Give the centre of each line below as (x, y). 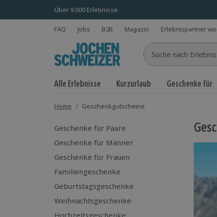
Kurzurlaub (134, 84)
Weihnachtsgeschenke (93, 201)
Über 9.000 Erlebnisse (86, 9)
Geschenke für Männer (94, 142)
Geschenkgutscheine (113, 106)
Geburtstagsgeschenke (94, 186)
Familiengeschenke (87, 171)
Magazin (137, 29)
